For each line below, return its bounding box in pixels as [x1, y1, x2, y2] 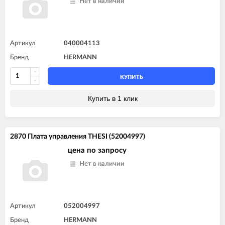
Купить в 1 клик [87, 94, 138, 102]
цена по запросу [68, 146, 127, 154]
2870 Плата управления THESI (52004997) [10, 133, 145, 140]
